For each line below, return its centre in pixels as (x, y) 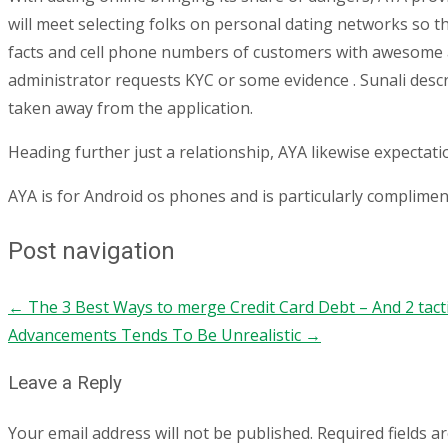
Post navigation (91, 250)
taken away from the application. (130, 107)
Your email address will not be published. (160, 433)
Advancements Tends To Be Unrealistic (156, 334)
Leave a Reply (65, 383)
